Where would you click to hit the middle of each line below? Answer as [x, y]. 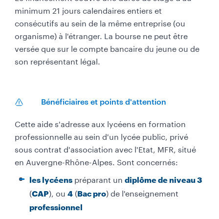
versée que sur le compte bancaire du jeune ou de [107, 47]
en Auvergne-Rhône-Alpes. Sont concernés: [96, 161]
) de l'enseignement [142, 192]
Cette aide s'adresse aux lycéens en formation [100, 123]
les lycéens [51, 179]
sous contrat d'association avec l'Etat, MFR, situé [105, 148]
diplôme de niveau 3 [164, 179]
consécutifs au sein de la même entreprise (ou [100, 22]
